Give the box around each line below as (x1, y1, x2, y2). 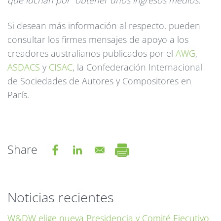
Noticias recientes (7, 188, 114, 207)
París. (7, 89, 29, 101)
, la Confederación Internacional (73, 61, 202, 74)
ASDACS (7, 61, 40, 74)
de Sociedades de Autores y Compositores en (7, 75, 191, 87)
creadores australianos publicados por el (7, 47, 176, 60)
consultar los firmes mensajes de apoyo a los (7, 34, 188, 46)
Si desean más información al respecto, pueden (7, 20, 200, 32)
